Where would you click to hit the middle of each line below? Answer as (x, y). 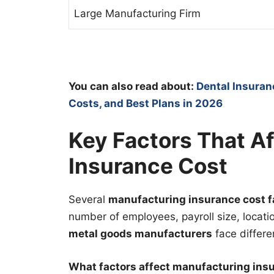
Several (88, 200)
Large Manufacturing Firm (137, 13)
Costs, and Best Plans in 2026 (146, 103)
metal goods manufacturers (140, 234)
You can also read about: (132, 86)
